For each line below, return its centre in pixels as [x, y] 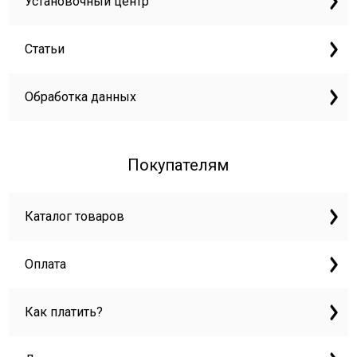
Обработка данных [81, 97]
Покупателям [178, 165]
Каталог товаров [75, 217]
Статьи [45, 49]
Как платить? [64, 312]
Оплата [46, 265]
